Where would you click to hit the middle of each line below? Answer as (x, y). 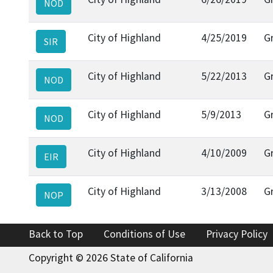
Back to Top (56, 234)
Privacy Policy (237, 234)
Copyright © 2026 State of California (111, 257)
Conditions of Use (144, 234)
